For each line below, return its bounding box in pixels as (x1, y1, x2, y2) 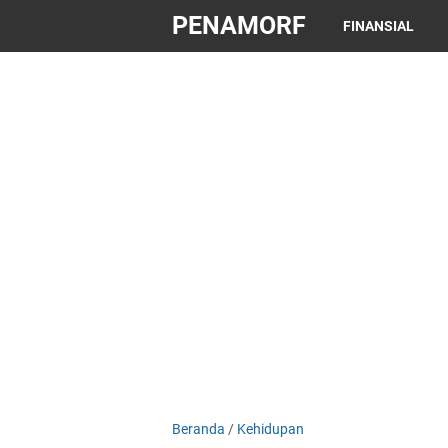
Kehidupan (237, 421, 304, 437)
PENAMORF (172, 11, 306, 40)
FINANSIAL (343, 18, 414, 34)
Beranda (172, 421, 225, 437)
